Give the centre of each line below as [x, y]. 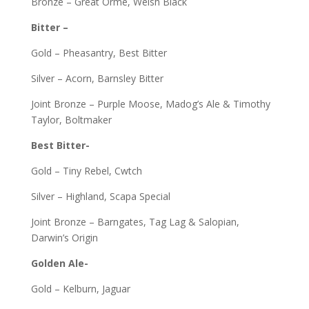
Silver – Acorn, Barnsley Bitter [97, 78]
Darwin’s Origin [64, 238]
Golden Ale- [59, 263]
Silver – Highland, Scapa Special [100, 196]
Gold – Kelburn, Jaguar [80, 289]
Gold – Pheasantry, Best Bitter [99, 53]
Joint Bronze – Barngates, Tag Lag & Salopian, [135, 222]
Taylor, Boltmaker [71, 120]
